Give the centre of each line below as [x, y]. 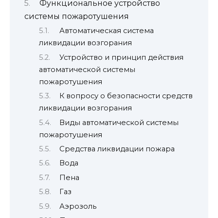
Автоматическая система [106, 31]
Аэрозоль [78, 206]
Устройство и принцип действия [121, 57]
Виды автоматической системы [119, 122]
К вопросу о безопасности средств [126, 96]
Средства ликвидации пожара [117, 149]
